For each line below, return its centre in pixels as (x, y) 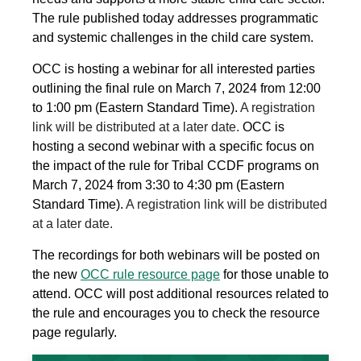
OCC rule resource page (150, 275)
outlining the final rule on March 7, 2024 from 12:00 (176, 89)
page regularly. (75, 333)
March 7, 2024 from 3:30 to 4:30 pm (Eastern (158, 185)
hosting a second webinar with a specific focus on (173, 147)
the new (56, 275)
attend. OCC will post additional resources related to (180, 294)
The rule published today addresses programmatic (175, 19)
